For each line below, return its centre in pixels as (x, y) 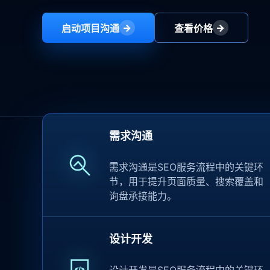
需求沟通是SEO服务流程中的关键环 (186, 167)
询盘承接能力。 (143, 196)
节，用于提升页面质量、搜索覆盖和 (186, 181)
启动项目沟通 (90, 28)
